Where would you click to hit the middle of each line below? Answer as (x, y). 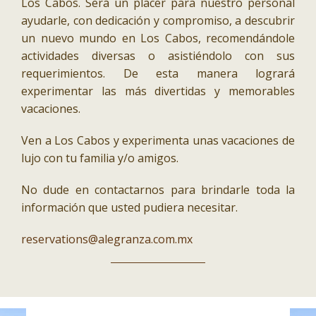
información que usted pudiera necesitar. (129, 208)
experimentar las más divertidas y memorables (158, 91)
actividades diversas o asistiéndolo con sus (158, 56)
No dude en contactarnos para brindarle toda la (158, 190)
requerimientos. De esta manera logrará (158, 74)
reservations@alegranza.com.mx (107, 239)
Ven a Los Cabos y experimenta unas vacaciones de (158, 141)
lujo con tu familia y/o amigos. (100, 158)
